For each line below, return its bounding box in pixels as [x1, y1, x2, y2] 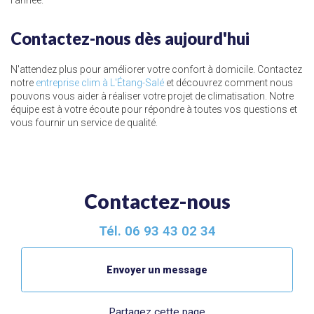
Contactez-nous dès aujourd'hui [11, 29, 250, 48]
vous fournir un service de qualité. [11, 117, 158, 128]
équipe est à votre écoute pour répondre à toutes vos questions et [11, 104, 297, 115]
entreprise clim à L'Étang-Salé [36, 77, 164, 88]
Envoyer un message [107, 264, 207, 275]
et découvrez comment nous [164, 77, 293, 88]
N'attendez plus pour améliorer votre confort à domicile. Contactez [11, 64, 302, 75]
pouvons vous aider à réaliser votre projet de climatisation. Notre [11, 90, 294, 102]
